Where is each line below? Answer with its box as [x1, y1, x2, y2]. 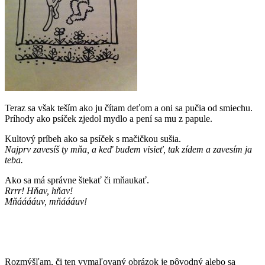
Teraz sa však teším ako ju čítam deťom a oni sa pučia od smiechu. [5, 103, 253, 114]
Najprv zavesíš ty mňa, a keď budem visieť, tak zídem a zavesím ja [5, 144, 252, 155]
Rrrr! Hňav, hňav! [5, 186, 73, 196]
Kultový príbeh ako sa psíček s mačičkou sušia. [5, 134, 181, 144]
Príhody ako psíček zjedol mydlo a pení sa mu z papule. [5, 114, 212, 124]
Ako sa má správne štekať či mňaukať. [5, 175, 149, 186]
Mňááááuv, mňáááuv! [5, 196, 87, 207]
